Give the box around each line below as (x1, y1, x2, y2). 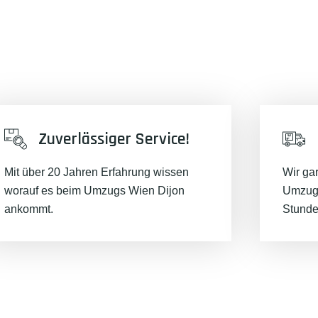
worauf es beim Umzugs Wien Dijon (4, 185, 185, 197)
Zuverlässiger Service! (38, 128, 190, 150)
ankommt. (4, 203, 53, 215)
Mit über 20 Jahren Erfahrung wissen (4, 166, 189, 178)
